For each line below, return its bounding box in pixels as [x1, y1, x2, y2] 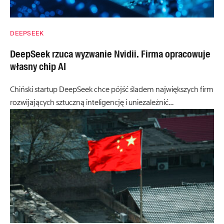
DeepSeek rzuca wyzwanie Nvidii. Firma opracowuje [10, 47, 210, 60]
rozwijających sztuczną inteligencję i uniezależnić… [10, 97, 173, 107]
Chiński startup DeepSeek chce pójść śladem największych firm [10, 84, 213, 94]
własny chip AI [10, 59, 66, 73]
